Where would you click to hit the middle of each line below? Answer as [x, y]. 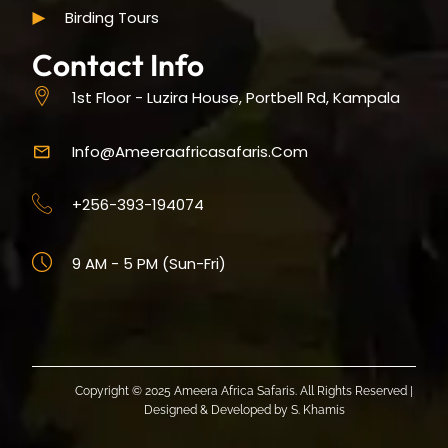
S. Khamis [317, 410]
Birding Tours [111, 18]
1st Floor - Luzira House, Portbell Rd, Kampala [236, 97]
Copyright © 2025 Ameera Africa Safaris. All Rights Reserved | [244, 391]
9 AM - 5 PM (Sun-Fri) [149, 263]
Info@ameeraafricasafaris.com [190, 152]
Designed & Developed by [217, 410]
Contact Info [118, 65]
